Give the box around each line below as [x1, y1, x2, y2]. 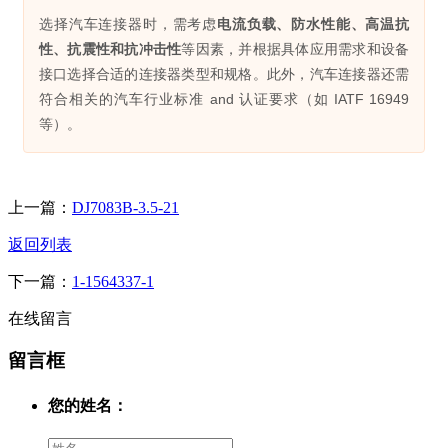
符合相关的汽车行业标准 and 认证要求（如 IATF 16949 [39, 90, 409, 107]
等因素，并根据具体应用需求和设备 [181, 40, 410, 57]
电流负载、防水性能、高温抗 [217, 15, 410, 32]
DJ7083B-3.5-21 [72, 198, 179, 216]
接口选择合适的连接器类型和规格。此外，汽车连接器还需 [39, 65, 409, 82]
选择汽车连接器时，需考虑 [53, 15, 218, 32]
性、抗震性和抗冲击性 [39, 40, 182, 57]
